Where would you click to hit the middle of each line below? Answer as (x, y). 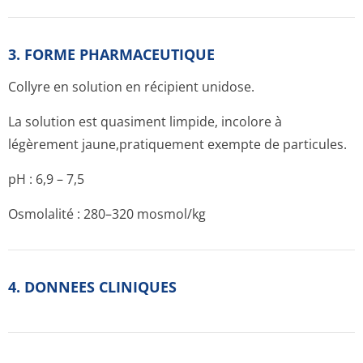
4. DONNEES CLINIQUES (92, 287)
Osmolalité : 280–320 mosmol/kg (107, 214)
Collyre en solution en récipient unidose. (131, 87)
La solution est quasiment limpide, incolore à (145, 122)
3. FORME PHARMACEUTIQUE (111, 54)
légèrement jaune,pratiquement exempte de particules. (177, 144)
